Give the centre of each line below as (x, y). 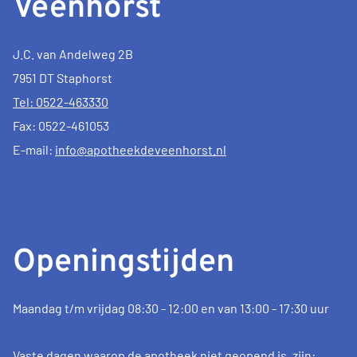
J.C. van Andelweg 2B (73, 54)
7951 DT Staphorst (63, 78)
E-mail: (34, 150)
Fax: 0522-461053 (61, 126)
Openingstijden (124, 263)
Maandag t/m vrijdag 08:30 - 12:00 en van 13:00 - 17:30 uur (171, 308)
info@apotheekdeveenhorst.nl (141, 150)
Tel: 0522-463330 (61, 102)
